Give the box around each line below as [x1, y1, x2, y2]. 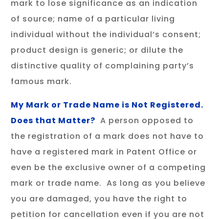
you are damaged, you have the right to [11, 193, 188, 204]
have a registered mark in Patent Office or [11, 146, 197, 157]
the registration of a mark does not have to [11, 131, 204, 142]
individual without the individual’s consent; [11, 29, 201, 40]
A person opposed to [100, 115, 194, 126]
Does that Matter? [11, 115, 96, 126]
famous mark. [11, 76, 72, 87]
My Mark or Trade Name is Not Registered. [11, 99, 204, 110]
